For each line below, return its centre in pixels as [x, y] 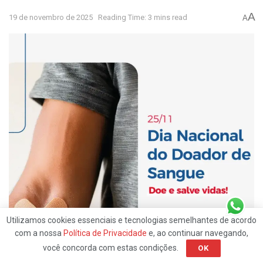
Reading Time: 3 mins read [143, 18]
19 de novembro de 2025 [51, 18]
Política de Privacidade [105, 233]
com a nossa [39, 233]
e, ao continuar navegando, [198, 233]
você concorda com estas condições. [111, 248]
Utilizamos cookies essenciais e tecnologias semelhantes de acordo [131, 220]
